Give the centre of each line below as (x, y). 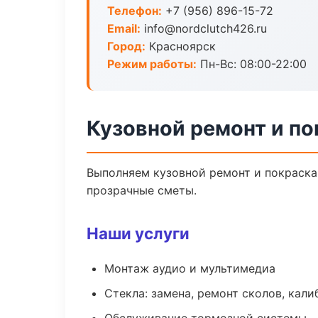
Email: (124, 28)
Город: (126, 46)
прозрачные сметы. (142, 190)
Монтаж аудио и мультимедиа (190, 268)
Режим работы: (152, 64)
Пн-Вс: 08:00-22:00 (252, 64)
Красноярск (181, 46)
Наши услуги (138, 233)
